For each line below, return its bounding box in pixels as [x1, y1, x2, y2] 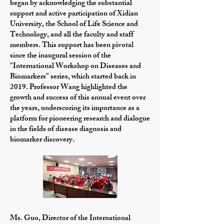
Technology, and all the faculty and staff [10, 28, 133, 42]
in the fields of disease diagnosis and [10, 123, 121, 136]
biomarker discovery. [10, 133, 74, 147]
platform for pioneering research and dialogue [10, 112, 150, 126]
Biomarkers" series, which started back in [10, 70, 136, 84]
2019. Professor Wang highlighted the [10, 81, 127, 94]
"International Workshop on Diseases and [10, 60, 141, 73]
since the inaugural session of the [10, 49, 111, 63]
